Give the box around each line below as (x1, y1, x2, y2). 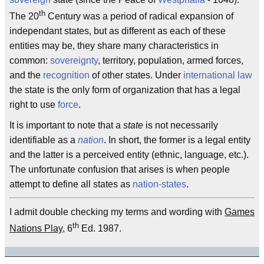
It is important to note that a (9, 120, 123, 131)
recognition (43, 70, 90, 81)
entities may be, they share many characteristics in (9, 41, 219, 51)
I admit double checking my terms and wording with (9, 207, 225, 217)
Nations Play (9, 223, 62, 234)
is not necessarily (143, 120, 218, 131)
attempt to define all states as (9, 179, 133, 190)
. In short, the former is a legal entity (104, 135, 250, 146)
